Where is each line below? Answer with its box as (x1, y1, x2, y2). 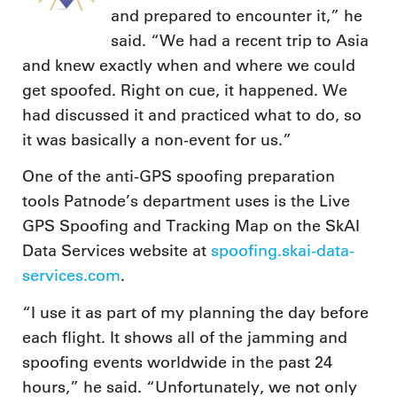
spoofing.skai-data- (211, 241, 354, 261)
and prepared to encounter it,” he (110, 5, 362, 26)
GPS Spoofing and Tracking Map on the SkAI (22, 216, 360, 237)
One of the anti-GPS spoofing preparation (22, 167, 335, 187)
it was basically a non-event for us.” (22, 129, 292, 150)
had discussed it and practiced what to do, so (22, 105, 362, 125)
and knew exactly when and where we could (22, 55, 355, 75)
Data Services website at (22, 241, 211, 261)
